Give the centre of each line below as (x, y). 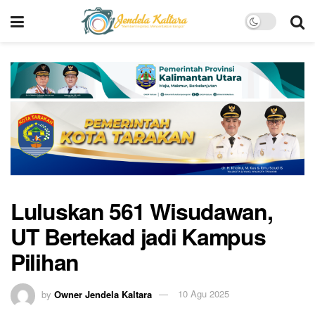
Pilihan (45, 261)
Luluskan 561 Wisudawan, (142, 211)
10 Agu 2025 (204, 294)
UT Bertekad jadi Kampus (138, 236)
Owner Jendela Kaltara (103, 294)
